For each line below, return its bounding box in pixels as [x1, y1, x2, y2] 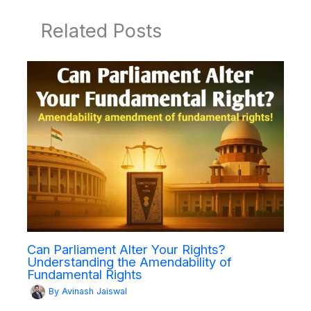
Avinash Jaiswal [61, 286, 127, 297]
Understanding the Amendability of [26, 253, 232, 269]
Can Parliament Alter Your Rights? [26, 241, 226, 257]
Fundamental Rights [26, 266, 142, 282]
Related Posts [40, 18, 162, 42]
